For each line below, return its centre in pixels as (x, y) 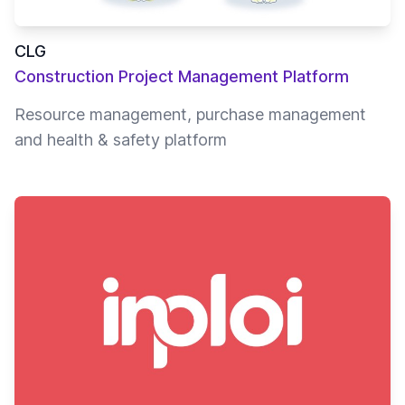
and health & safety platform (121, 139)
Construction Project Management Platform (182, 76)
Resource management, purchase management (190, 114)
